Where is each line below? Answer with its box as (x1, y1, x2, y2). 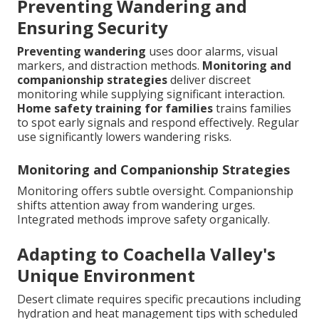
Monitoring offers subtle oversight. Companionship (17, 182, 293, 199)
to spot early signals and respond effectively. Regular (17, 114, 299, 130)
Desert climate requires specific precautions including (17, 291, 301, 307)
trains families (213, 100, 291, 116)
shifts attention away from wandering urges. (17, 197, 255, 213)
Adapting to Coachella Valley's (17, 241, 276, 266)
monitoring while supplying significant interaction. (17, 85, 285, 102)
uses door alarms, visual (146, 43, 278, 59)
